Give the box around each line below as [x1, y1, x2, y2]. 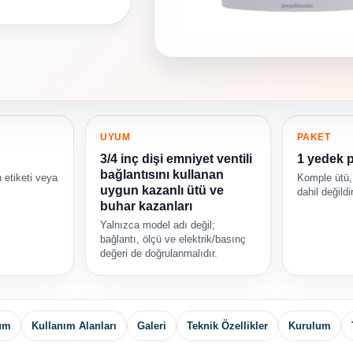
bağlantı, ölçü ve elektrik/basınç [100, 233, 247, 246]
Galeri [137, 320, 166, 333]
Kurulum [288, 320, 331, 333]
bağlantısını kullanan [100, 168, 225, 182]
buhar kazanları [100, 199, 193, 214]
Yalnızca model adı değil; [100, 219, 216, 232]
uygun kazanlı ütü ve [100, 184, 225, 198]
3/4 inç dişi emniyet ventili [100, 152, 253, 166]
